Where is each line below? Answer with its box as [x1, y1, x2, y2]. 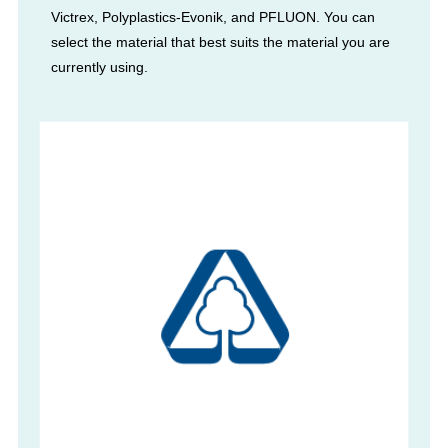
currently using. [50, 58, 148, 75]
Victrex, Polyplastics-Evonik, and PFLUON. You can [50, 8, 375, 25]
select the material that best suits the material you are [50, 33, 390, 50]
